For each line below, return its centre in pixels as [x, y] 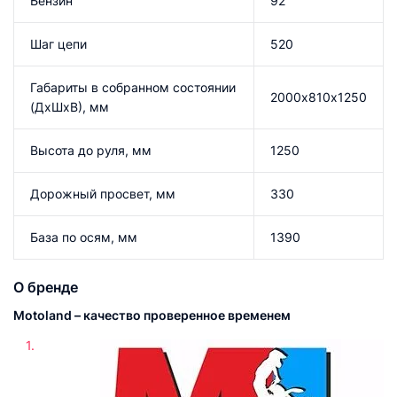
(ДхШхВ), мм [70, 107]
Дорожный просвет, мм [103, 194]
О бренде [46, 287]
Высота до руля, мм [91, 150]
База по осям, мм [84, 237]
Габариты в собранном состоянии [133, 87]
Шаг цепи [58, 44]
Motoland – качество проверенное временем [152, 315]
